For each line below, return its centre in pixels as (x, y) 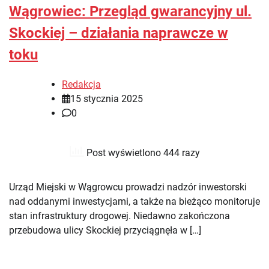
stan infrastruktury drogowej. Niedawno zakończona (119, 216)
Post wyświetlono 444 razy (142, 153)
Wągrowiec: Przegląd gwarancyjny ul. (130, 11)
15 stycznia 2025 (107, 98)
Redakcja (81, 84)
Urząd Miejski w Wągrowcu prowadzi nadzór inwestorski (128, 187)
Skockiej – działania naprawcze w (119, 33)
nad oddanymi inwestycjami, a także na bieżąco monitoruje (134, 201)
